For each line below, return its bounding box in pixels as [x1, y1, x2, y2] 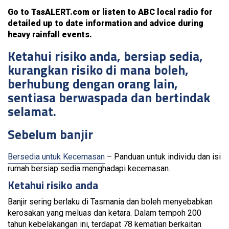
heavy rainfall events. [8, 30, 92, 39]
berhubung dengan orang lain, [8, 74, 178, 94]
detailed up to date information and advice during [8, 18, 203, 28]
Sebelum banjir [8, 125, 93, 144]
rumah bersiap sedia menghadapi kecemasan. [8, 164, 170, 173]
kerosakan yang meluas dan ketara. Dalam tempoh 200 [8, 208, 201, 218]
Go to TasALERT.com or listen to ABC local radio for [8, 7, 213, 17]
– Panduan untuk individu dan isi [105, 152, 221, 162]
